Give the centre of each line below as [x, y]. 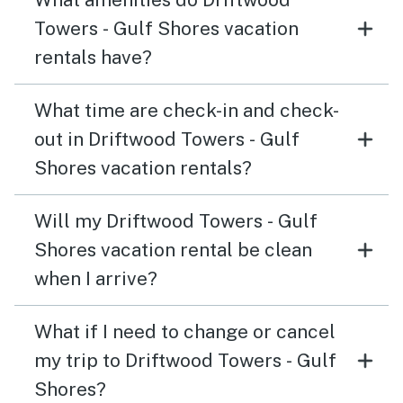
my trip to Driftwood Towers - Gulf [185, 361]
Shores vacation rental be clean [173, 250]
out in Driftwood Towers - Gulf [167, 139]
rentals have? [93, 58]
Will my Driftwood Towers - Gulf [176, 221]
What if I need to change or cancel [185, 332]
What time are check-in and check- [187, 111]
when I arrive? [96, 279]
